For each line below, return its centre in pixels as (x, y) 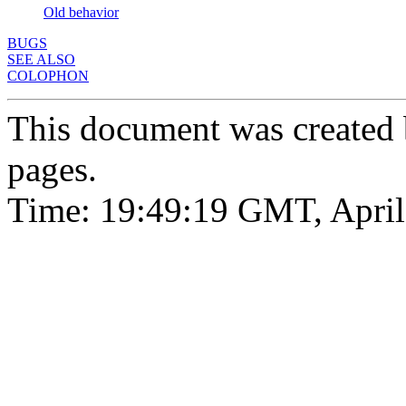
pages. (52, 169)
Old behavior (81, 12)
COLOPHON (48, 75)
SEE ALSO (41, 59)
